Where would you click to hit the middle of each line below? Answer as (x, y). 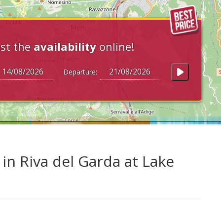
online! (115, 46)
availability (65, 46)
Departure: (78, 72)
